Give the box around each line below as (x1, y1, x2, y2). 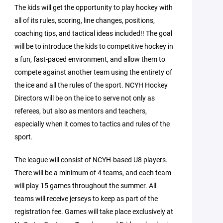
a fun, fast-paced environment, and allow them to (14, 54, 166, 64)
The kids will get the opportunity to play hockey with (14, 2, 173, 12)
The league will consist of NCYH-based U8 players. (14, 155, 168, 164)
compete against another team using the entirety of (14, 67, 173, 77)
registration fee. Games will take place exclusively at (14, 207, 174, 216)
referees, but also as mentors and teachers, (14, 106, 147, 115)
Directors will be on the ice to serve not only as (14, 93, 155, 103)
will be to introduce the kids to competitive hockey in (14, 41, 174, 51)
